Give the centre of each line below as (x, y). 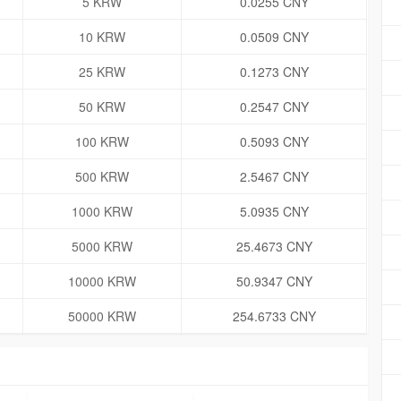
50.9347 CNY (274, 282)
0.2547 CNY (274, 107)
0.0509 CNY (274, 37)
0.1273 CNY (274, 72)
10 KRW (102, 37)
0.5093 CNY (274, 142)
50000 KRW (102, 316)
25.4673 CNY (274, 247)
